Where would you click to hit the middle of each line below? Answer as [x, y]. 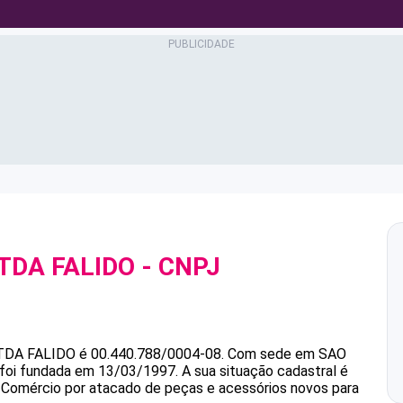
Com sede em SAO [287, 354]
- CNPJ [178, 267]
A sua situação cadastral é [263, 371]
